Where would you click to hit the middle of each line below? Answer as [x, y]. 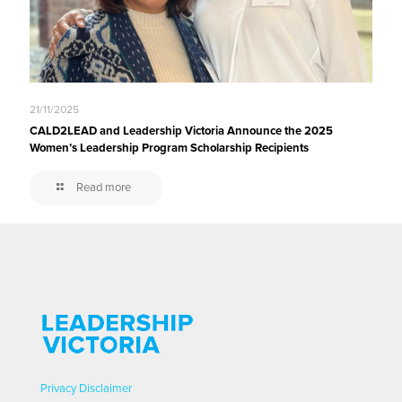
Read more [104, 188]
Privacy [58, 389]
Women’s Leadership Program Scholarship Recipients [169, 149]
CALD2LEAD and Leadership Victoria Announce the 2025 [181, 131]
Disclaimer [105, 389]
